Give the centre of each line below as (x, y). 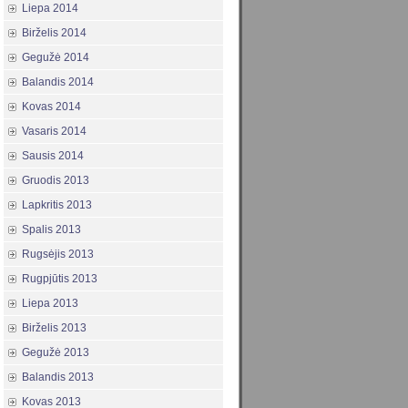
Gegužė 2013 (56, 353)
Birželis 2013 (54, 328)
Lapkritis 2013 (57, 205)
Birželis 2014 (54, 33)
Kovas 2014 (51, 107)
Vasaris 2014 (54, 132)
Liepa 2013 (50, 304)
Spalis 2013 (51, 230)
